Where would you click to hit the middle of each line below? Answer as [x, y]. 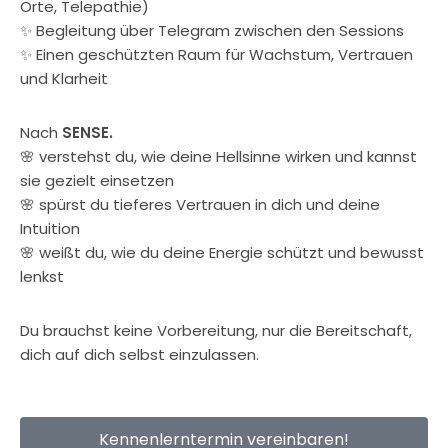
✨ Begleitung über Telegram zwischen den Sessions [212, 30]
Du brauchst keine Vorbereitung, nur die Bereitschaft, [216, 330]
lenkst [42, 276]
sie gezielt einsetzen [97, 180]
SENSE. [87, 132]
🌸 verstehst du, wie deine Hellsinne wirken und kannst [218, 156]
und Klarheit [64, 78]
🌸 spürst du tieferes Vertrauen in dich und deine [200, 204]
